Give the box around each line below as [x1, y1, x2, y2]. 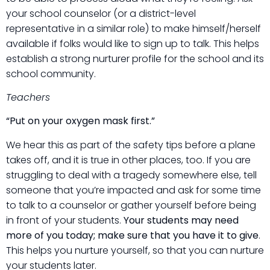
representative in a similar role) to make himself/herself [6, 21, 261, 36]
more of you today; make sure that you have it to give [6, 228, 259, 242]
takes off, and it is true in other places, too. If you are [6, 152, 251, 167]
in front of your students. [6, 213, 124, 227]
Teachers [6, 90, 50, 104]
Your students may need [124, 213, 239, 227]
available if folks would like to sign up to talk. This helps [6, 36, 259, 51]
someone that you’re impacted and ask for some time [6, 183, 261, 197]
